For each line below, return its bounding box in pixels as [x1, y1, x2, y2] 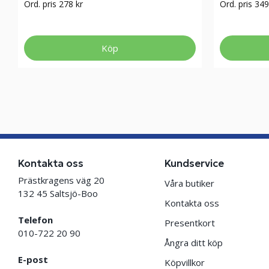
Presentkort [164, 217, 215, 229]
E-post [18, 253, 53, 265]
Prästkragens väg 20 [18, 174, 110, 186]
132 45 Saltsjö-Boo [18, 187, 98, 199]
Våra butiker [164, 177, 214, 189]
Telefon [18, 214, 53, 226]
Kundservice [164, 157, 224, 170]
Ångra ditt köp [164, 237, 223, 249]
